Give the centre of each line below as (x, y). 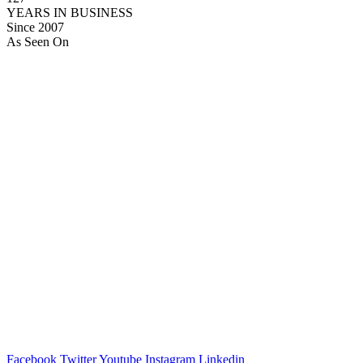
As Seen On (38, 42)
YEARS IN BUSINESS (70, 13)
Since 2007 (35, 28)
